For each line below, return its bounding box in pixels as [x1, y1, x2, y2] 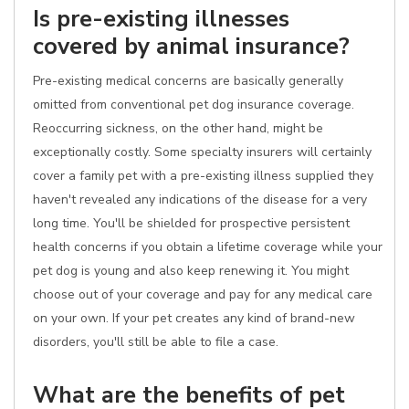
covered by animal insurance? [33, 30, 350, 62]
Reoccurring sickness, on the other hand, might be [33, 120, 323, 137]
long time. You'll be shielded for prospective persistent [33, 215, 350, 232]
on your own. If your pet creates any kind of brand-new [33, 309, 355, 327]
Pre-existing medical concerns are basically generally [33, 72, 343, 89]
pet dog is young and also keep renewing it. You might [33, 262, 349, 279]
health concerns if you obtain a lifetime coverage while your [33, 238, 383, 256]
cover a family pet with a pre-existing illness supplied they [33, 167, 373, 184]
